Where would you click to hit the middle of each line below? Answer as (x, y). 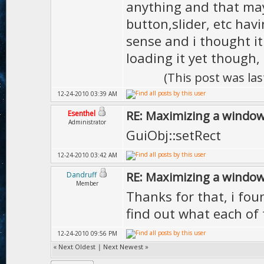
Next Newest (123, 247)
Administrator (87, 122)
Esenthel (82, 113)
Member (87, 183)
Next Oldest (77, 247)
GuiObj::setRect (174, 135)
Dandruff (82, 175)
